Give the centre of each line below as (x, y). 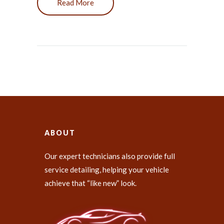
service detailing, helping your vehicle (107, 170)
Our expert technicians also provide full (110, 156)
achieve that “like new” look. (90, 183)
